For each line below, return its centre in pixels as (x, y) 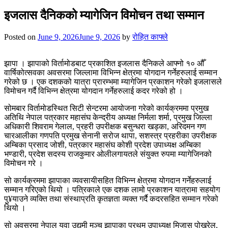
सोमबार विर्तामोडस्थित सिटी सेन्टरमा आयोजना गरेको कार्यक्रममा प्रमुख (106, 108)
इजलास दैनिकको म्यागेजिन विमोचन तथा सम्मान (104, 15)
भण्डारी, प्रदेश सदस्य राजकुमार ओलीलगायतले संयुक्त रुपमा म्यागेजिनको (108, 154)
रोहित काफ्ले (150, 37)
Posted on (21, 37)
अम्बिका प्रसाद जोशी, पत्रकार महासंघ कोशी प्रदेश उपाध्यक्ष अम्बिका (103, 145)
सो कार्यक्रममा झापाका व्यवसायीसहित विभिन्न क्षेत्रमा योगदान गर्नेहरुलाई (108, 180)
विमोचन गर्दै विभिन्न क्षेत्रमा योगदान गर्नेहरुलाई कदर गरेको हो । (94, 91)
